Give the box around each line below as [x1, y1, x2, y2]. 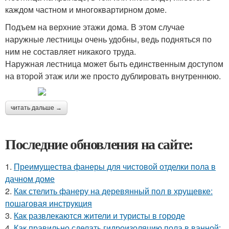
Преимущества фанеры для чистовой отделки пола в [14, 161, 216, 172]
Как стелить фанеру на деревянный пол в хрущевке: [14, 185, 213, 197]
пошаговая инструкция [5, 197, 92, 209]
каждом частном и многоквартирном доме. [5, 4, 167, 15]
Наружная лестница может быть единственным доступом [5, 58, 223, 70]
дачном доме [5, 173, 55, 185]
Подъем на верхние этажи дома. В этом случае [5, 21, 185, 33]
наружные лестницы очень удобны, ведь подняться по [5, 33, 212, 45]
